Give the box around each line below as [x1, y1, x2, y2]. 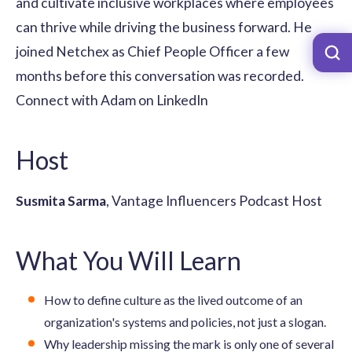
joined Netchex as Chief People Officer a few [16, 42, 289, 60]
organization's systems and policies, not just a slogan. [44, 313, 326, 329]
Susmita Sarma [16, 192, 106, 209]
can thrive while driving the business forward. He [16, 18, 312, 35]
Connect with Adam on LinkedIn [16, 91, 208, 108]
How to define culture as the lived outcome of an [44, 291, 302, 307]
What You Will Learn [16, 244, 241, 276]
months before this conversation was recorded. [16, 67, 304, 84]
